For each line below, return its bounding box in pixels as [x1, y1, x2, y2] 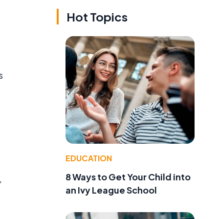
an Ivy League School [66, 184, 157, 196]
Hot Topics [66, 9, 128, 24]
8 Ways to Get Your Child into [66, 171, 191, 182]
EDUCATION [66, 153, 112, 163]
